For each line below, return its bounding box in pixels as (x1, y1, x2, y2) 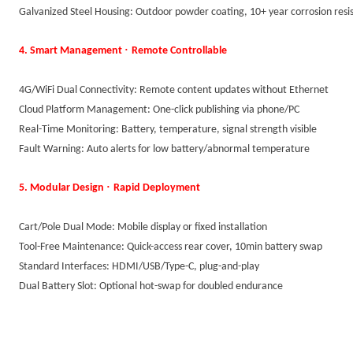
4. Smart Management (19, 45, 124, 57)
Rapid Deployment (113, 182, 200, 194)
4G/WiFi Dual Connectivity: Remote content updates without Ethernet (19, 84, 329, 96)
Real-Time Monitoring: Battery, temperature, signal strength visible (19, 124, 317, 136)
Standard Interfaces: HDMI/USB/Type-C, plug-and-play (19, 261, 259, 273)
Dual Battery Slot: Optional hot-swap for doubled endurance (19, 281, 283, 292)
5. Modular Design (19, 182, 106, 194)
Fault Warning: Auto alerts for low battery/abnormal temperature (19, 143, 310, 155)
